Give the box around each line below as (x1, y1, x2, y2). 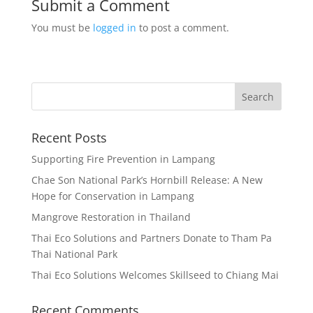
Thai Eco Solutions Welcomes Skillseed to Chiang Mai (31, 268, 279, 282)
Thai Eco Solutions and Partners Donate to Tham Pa (31, 231, 272, 245)
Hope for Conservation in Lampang (31, 189, 194, 203)
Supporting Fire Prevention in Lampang (31, 152, 215, 166)
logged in (92, 21, 136, 34)
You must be (31, 21, 93, 34)
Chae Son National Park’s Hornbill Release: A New (31, 173, 263, 187)
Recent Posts (31, 129, 107, 146)
